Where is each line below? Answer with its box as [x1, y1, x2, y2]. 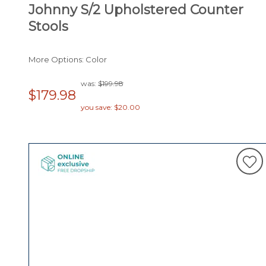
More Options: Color [28, 55, 107, 65]
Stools [28, 18, 68, 35]
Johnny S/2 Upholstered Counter [28, 2, 243, 18]
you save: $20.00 [81, 103, 140, 112]
